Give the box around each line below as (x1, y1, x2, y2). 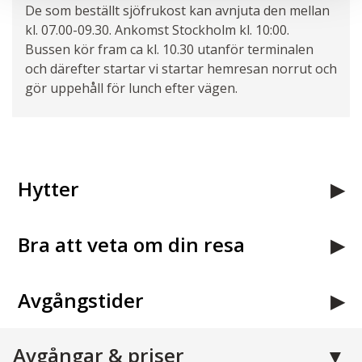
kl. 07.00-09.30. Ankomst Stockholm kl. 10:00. (25, 20, 289, 39)
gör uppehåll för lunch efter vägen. (25, 78, 238, 97)
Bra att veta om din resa (18, 230, 245, 258)
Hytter (18, 175, 79, 202)
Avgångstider (18, 286, 144, 314)
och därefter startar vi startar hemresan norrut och (25, 59, 337, 78)
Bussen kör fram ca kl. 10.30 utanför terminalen (25, 40, 314, 58)
